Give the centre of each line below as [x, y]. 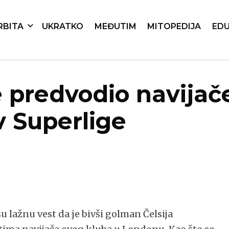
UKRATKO [63, 27]
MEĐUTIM [115, 27]
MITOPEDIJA [174, 27]
